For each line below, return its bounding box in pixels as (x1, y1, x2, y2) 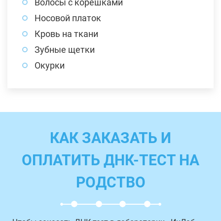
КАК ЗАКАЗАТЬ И (50, 129, 171, 147)
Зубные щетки (35, 44, 95, 55)
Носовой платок (35, 13, 101, 24)
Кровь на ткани (35, 29, 98, 39)
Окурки (35, 60, 65, 71)
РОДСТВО (75, 174, 146, 191)
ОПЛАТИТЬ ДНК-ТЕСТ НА (22, 151, 199, 169)
